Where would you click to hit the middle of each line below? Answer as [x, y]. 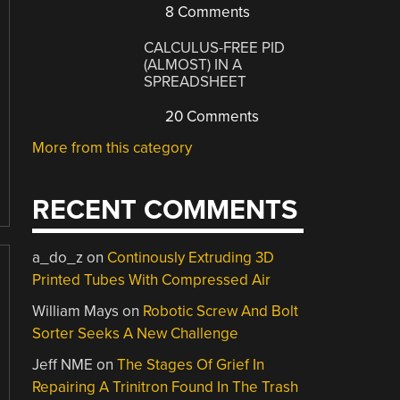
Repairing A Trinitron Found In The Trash [166, 387]
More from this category [112, 148]
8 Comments [206, 12]
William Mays [76, 311]
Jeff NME [63, 364]
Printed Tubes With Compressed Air [152, 279]
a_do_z [58, 257]
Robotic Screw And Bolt [221, 311]
